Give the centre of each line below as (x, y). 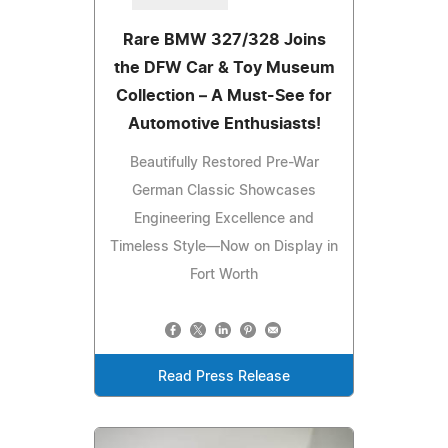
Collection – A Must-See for (224, 96)
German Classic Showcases (224, 191)
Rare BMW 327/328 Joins (224, 40)
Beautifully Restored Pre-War (224, 163)
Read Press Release (224, 377)
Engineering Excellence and (224, 219)
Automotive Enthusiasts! (224, 124)
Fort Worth (224, 275)
